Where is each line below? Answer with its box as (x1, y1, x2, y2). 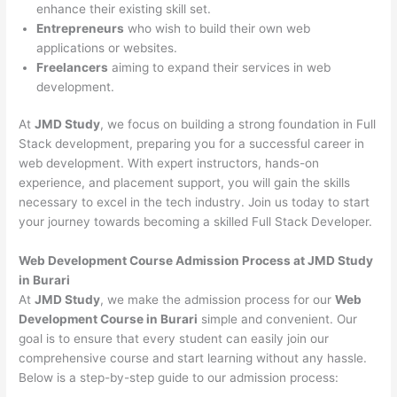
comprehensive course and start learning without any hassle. (19, 351, 368, 366)
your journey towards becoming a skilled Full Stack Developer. (19, 214, 373, 230)
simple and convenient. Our (198, 312, 358, 327)
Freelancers (36, 59, 109, 74)
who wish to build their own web (124, 20, 311, 35)
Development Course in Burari (19, 312, 198, 327)
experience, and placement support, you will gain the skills (19, 175, 351, 191)
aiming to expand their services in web (108, 59, 331, 74)
